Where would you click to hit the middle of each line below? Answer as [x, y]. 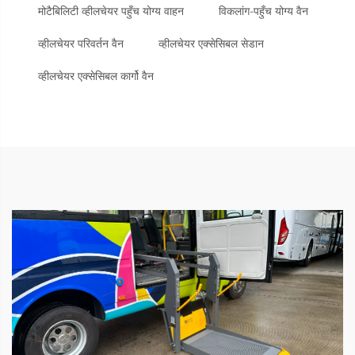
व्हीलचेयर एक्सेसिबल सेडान [211, 44]
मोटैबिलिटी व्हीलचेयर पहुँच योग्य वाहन [111, 11]
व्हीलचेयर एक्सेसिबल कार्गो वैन [96, 76]
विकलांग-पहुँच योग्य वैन [263, 11]
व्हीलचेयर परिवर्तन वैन [81, 44]
